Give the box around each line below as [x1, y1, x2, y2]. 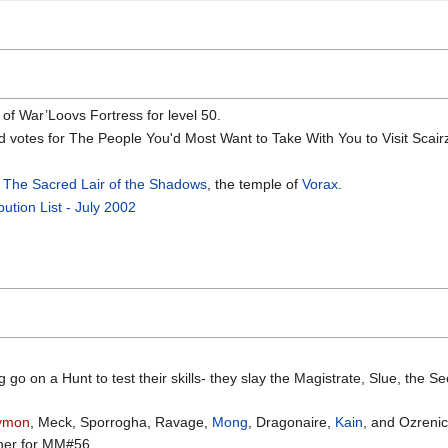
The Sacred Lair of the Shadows [3, 175, 208, 192]
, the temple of [207, 175, 303, 192]
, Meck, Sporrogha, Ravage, [30, 414, 212, 431]
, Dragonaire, [248, 414, 335, 431]
